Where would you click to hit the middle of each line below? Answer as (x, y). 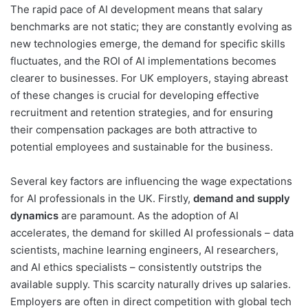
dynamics (34, 215)
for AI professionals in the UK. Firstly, (102, 198)
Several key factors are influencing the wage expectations (151, 181)
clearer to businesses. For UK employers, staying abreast (149, 78)
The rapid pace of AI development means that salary (136, 9)
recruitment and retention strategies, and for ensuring (142, 112)
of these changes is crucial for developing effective (135, 95)
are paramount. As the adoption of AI (148, 215)
